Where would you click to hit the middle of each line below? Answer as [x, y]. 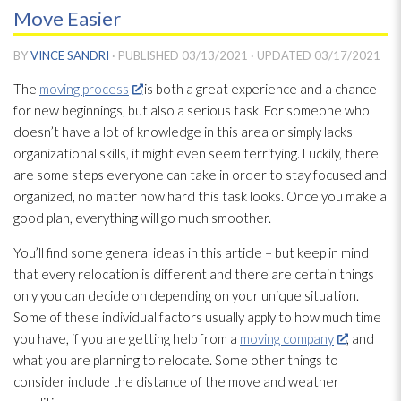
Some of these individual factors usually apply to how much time [197, 317]
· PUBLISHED [147, 56]
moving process [84, 89]
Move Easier [67, 19]
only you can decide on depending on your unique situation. [186, 296]
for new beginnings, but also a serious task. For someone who [192, 111]
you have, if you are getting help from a [127, 339]
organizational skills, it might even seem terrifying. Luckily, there [196, 154]
